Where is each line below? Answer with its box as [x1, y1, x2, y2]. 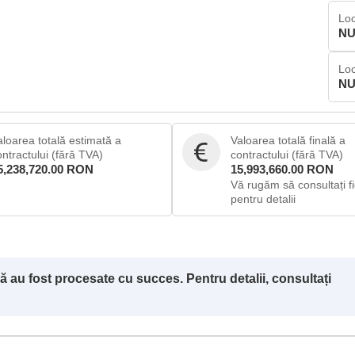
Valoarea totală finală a [230, 134, 345, 147]
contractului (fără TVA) [230, 148, 343, 161]
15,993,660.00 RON [230, 162, 334, 176]
